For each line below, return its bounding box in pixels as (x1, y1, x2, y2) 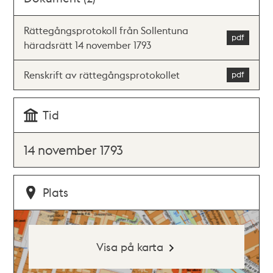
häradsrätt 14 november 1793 (24, 38, 152, 51)
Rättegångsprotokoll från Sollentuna (24, 23, 189, 37)
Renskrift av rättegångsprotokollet (24, 68, 180, 81)
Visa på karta (96, 239, 163, 253)
